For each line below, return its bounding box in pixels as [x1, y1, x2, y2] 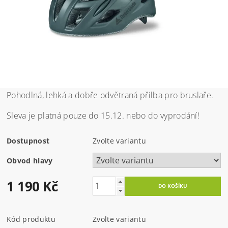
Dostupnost [7, 135, 50, 146]
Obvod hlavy [7, 155, 53, 165]
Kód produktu [7, 214, 55, 224]
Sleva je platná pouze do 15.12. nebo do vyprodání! [7, 109, 202, 121]
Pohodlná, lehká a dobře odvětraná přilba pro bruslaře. [7, 89, 214, 101]
